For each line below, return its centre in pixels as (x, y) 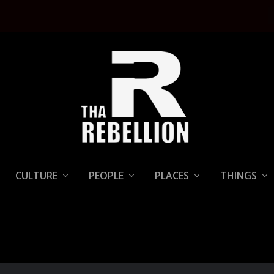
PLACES (172, 176)
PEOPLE (106, 176)
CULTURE (36, 176)
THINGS (239, 176)
